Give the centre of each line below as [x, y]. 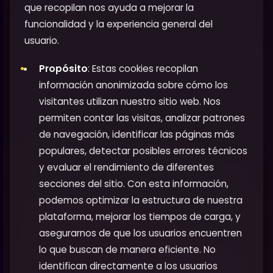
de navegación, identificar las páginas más [137, 135]
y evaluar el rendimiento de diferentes [126, 168]
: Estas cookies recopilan [143, 69]
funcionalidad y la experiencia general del [119, 24]
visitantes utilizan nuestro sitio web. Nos [130, 102]
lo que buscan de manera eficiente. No [127, 250]
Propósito [63, 69]
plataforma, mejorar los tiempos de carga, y [140, 217]
